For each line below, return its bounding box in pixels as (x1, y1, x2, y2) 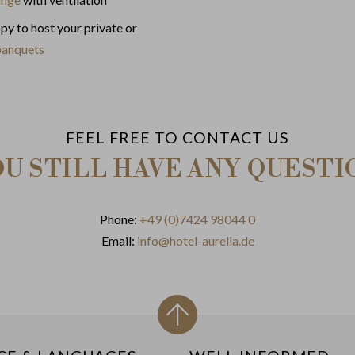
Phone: (100, 212, 139, 227)
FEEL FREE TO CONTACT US (66, 128, 289, 147)
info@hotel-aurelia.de (136, 233, 254, 249)
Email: (101, 233, 137, 249)
